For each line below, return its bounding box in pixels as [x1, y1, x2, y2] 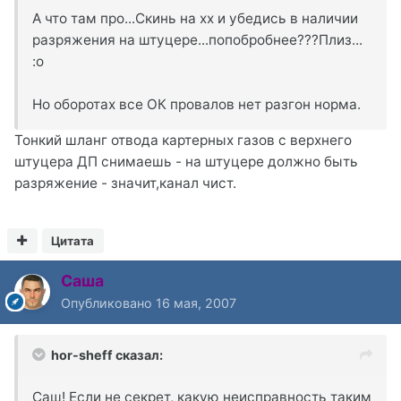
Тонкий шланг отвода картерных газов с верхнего [14, 131, 352, 149]
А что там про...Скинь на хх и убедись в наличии [32, 9, 358, 27]
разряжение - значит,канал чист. [14, 174, 236, 192]
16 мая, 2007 [156, 294, 236, 311]
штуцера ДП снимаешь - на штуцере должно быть [14, 152, 358, 170]
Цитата [51, 233, 95, 248]
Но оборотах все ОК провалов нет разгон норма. [32, 95, 361, 113]
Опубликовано [61, 294, 156, 311]
